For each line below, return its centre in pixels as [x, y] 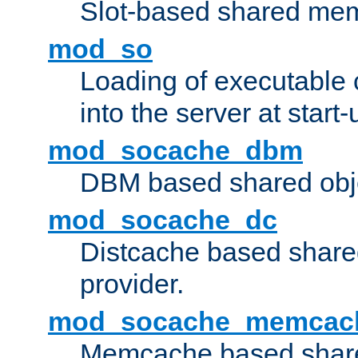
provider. [132, 284]
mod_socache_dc [163, 220]
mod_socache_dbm [175, 151]
